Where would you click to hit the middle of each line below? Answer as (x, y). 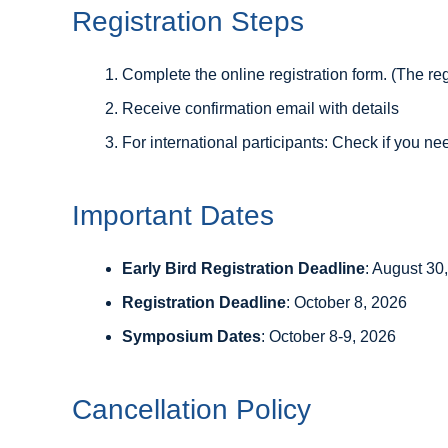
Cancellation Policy (191, 409)
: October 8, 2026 (346, 302)
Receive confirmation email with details (260, 108)
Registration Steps (188, 21)
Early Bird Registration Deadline (243, 268)
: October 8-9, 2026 (328, 336)
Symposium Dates (191, 336)
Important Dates (173, 215)
